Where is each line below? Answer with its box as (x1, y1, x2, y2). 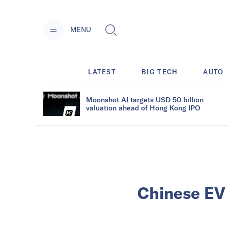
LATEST (88, 67, 117, 76)
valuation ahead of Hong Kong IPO (86, 103, 200, 112)
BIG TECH (141, 67, 178, 76)
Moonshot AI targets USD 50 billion (86, 95, 204, 104)
